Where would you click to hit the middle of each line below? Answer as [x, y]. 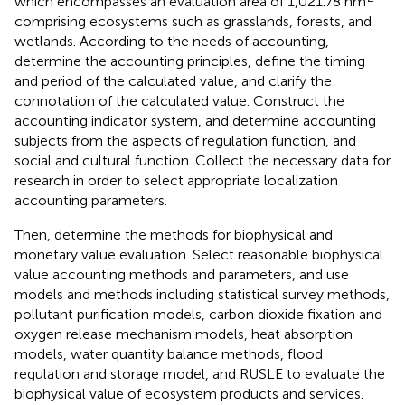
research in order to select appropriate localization [176, 180]
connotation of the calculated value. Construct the [179, 100]
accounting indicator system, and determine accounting [195, 120]
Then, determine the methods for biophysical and [174, 234]
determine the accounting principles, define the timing [190, 61]
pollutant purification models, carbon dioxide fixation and [198, 314]
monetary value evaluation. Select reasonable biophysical [199, 254]
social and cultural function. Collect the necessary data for [202, 160]
